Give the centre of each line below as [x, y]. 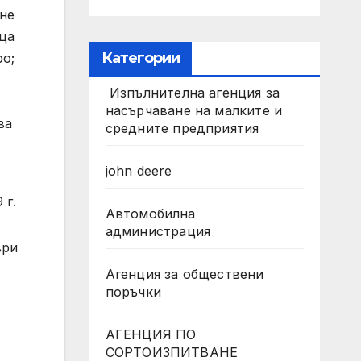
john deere [139, 171]
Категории [141, 58]
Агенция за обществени [185, 274]
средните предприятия [182, 128]
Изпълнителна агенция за [193, 93]
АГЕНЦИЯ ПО [151, 334]
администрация [158, 231]
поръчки [133, 292]
